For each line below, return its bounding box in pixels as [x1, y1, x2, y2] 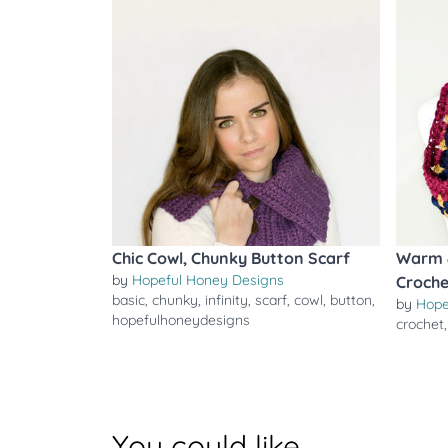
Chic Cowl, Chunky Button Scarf [112, 248, 350, 268]
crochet [396, 315, 444, 333]
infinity [205, 291, 248, 309]
